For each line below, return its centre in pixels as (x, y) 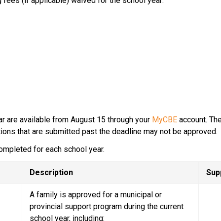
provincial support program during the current (107, 206)
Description (52, 172)
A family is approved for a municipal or (96, 194)
